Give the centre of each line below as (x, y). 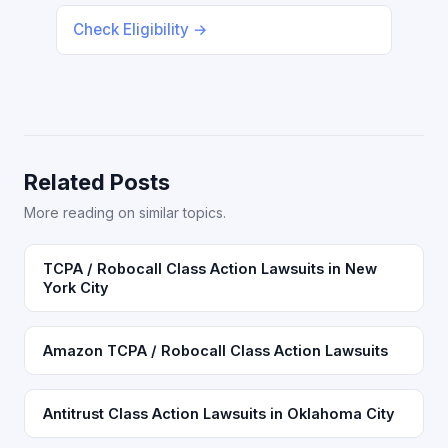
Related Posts (97, 182)
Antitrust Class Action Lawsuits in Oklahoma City (219, 413)
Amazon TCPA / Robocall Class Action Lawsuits (215, 350)
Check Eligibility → (140, 29)
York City (76, 287)
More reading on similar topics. (125, 212)
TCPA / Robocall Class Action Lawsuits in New (210, 268)
